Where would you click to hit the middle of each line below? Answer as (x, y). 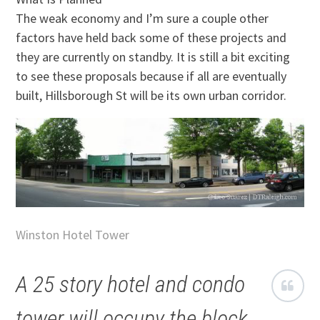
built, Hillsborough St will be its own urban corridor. (151, 95)
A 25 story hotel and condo (131, 284)
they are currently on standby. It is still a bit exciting (153, 56)
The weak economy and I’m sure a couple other (142, 18)
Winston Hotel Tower (73, 234)
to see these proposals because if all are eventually (151, 76)
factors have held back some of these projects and (151, 37)
